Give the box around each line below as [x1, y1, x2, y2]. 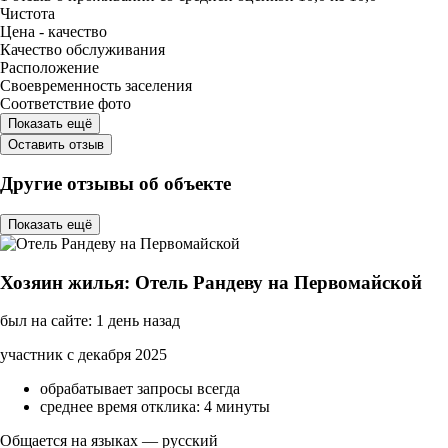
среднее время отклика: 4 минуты [40, 398, 270, 416]
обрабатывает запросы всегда [40, 380, 240, 398]
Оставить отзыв [8, 136, 104, 152]
